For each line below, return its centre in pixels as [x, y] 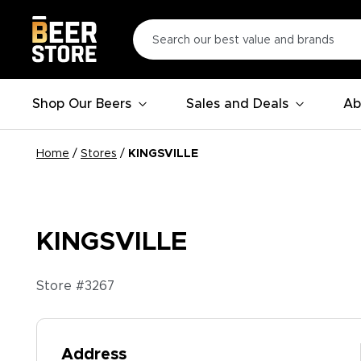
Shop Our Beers [82, 104]
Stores [99, 154]
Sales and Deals [237, 104]
